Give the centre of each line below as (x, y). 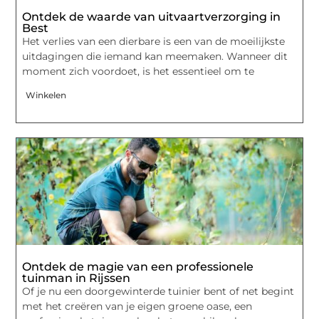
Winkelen (46, 95)
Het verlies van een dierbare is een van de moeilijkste (154, 41)
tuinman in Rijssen (77, 278)
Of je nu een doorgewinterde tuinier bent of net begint (158, 292)
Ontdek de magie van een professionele (138, 267)
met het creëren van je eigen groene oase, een (137, 307)
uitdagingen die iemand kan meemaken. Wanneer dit (155, 56)
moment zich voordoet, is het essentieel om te (138, 71)
